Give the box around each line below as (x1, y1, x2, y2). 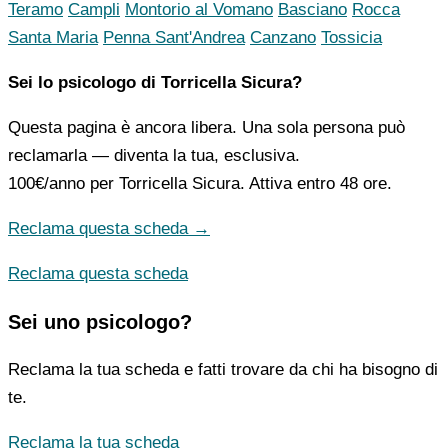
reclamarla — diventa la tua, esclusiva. (8, 146, 300, 166)
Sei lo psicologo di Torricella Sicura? (8, 73, 302, 93)
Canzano (250, 28, 316, 48)
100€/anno (8, 174, 85, 194)
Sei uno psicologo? (8, 311, 192, 334)
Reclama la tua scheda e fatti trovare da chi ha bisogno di (8, 360, 438, 380)
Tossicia (321, 28, 382, 48)
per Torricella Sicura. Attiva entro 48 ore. (85, 174, 392, 194)
